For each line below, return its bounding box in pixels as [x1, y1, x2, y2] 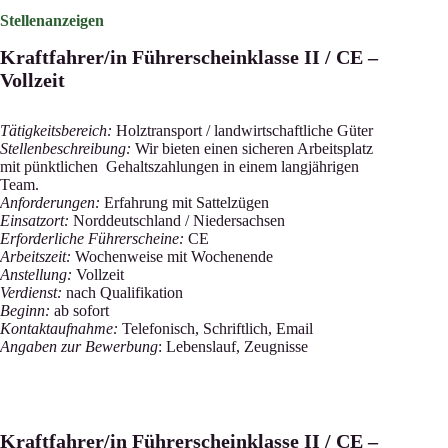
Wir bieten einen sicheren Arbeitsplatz [131, 140, 373, 157]
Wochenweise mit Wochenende [71, 248, 273, 265]
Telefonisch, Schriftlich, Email [118, 320, 313, 337]
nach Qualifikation [62, 284, 183, 301]
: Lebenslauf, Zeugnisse [158, 338, 308, 355]
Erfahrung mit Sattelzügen [100, 194, 269, 211]
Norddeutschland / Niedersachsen [69, 212, 285, 229]
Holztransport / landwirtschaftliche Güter [112, 122, 373, 139]
